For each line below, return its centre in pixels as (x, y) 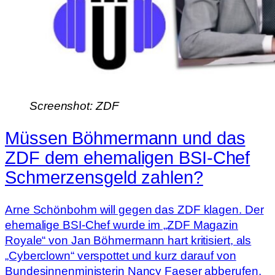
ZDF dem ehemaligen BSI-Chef (128, 157)
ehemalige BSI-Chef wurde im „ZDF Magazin (122, 225)
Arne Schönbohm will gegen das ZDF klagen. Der (134, 209)
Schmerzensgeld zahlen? (104, 177)
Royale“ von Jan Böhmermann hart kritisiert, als (128, 240)
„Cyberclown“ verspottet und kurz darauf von (121, 255)
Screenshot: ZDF (74, 106)
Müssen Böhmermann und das (125, 138)
